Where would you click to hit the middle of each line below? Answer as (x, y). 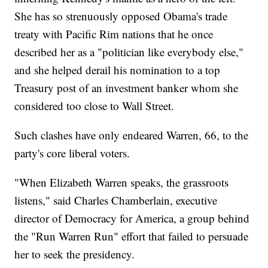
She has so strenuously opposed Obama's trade (121, 16)
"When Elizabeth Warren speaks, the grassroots (122, 182)
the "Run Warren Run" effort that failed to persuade (132, 236)
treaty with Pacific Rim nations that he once (114, 34)
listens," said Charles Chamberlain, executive (116, 200)
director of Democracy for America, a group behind (132, 218)
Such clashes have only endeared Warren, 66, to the (132, 135)
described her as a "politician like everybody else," (129, 52)
